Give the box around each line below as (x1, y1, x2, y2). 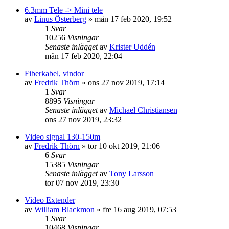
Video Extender (25, 196, 75, 204)
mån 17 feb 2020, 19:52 (95, 15, 172, 24)
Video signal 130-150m (25, 132, 100, 141)
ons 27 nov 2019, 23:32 (45, 115, 122, 124)
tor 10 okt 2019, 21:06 (88, 142, 160, 150)
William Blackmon (34, 205, 95, 214)
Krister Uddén (109, 42, 155, 51)
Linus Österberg (34, 15, 86, 24)
